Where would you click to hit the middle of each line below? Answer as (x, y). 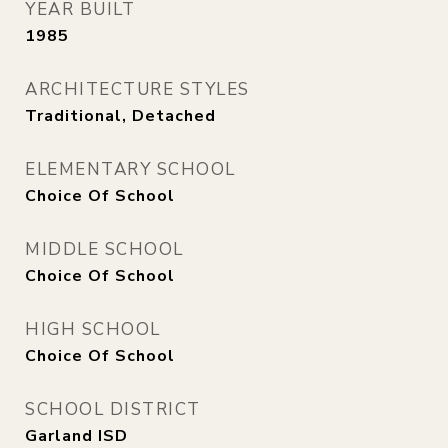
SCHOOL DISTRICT (113, 409)
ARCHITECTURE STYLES (137, 89)
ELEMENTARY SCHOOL (130, 169)
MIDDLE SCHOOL (104, 249)
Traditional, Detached (120, 116)
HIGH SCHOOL (93, 329)
